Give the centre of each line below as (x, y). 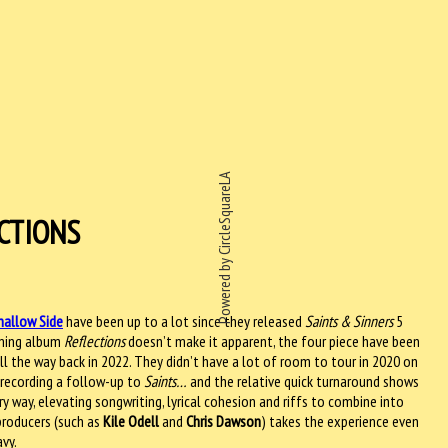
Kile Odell (131, 420)
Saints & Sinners (349, 320)
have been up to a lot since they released (184, 320)
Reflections (94, 340)
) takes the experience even (340, 420)
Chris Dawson (223, 420)
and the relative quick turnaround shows (303, 380)
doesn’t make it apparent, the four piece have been (272, 340)
